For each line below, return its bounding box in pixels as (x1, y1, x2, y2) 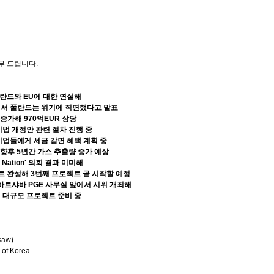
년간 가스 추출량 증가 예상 (21, 147, 109, 156)
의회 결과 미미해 (28, 158, 83, 167)
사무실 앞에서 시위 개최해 (45, 180, 131, 189)
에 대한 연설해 (34, 92, 81, 101)
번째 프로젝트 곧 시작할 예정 (35, 169, 130, 178)
